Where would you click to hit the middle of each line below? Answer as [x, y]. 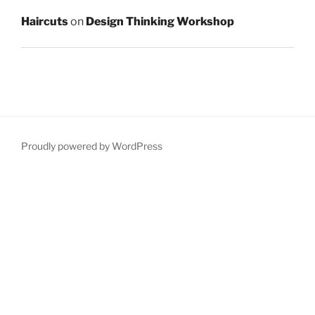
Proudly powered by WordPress [92, 146]
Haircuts [45, 22]
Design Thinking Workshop [160, 22]
